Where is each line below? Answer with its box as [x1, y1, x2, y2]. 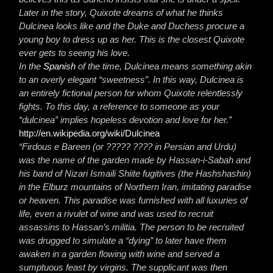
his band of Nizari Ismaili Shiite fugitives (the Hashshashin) [19, 168, 252, 179]
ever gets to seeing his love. [19, 48, 130, 58]
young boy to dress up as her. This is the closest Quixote [19, 34, 245, 44]
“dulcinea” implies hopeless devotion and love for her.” [19, 115, 232, 125]
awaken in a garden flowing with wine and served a [19, 249, 220, 259]
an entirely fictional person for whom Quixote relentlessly [19, 88, 243, 98]
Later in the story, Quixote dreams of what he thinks [19, 7, 224, 18]
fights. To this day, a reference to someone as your [19, 101, 220, 112]
